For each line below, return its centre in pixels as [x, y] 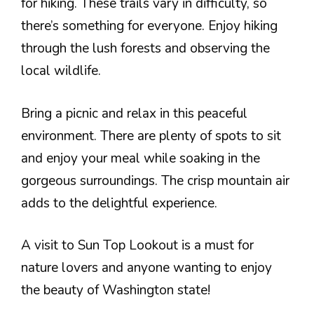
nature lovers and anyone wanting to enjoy [146, 268]
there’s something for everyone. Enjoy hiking [149, 26]
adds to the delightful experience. [119, 203]
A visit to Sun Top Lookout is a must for [137, 245]
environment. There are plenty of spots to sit [151, 136]
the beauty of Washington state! [116, 290]
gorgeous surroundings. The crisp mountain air [155, 180]
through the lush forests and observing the [145, 48]
